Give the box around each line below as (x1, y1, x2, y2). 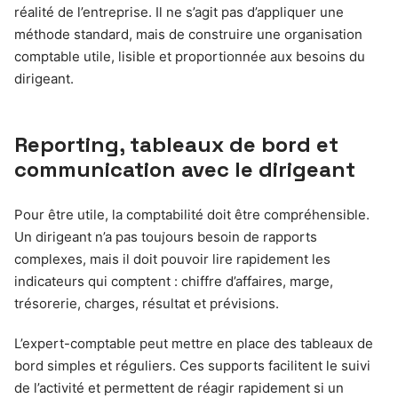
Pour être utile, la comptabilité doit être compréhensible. (14, 206, 370, 223)
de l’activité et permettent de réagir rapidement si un (14, 379, 344, 396)
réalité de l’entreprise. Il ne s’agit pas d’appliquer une (14, 4, 344, 20)
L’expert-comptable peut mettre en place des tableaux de (14, 335, 373, 352)
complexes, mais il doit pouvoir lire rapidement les (14, 251, 330, 267)
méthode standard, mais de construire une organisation (14, 26, 362, 43)
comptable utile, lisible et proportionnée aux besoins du (14, 48, 365, 65)
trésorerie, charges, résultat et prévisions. (14, 295, 279, 312)
